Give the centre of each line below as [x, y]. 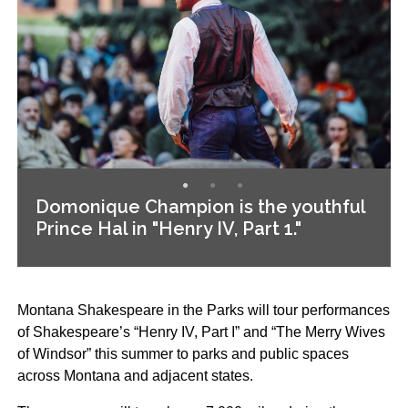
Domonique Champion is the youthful [200, 206]
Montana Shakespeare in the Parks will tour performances [203, 310]
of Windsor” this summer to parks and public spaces [183, 353]
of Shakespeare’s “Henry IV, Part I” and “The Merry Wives [201, 331]
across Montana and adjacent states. [135, 375]
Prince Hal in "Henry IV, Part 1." [168, 228]
